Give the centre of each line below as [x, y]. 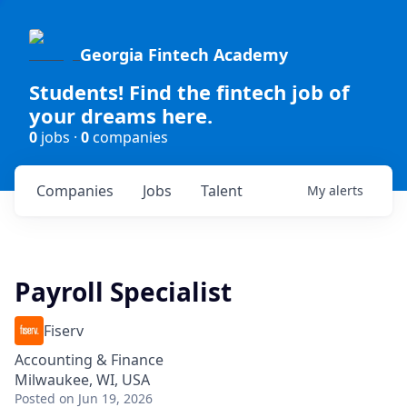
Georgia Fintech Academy [184, 55]
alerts [346, 190]
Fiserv [64, 331]
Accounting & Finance [89, 360]
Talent [222, 191]
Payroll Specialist [123, 292]
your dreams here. [121, 115]
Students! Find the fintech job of [189, 92]
